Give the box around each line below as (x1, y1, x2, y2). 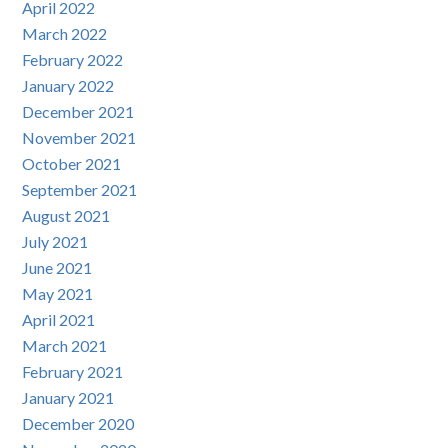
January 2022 (22, 76, 115, 96)
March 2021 (22, 336, 108, 356)
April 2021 (22, 310, 96, 330)
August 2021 (22, 206, 111, 226)
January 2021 (22, 388, 115, 408)
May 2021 (22, 284, 94, 304)
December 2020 (22, 414, 135, 434)
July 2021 (22, 232, 89, 252)
